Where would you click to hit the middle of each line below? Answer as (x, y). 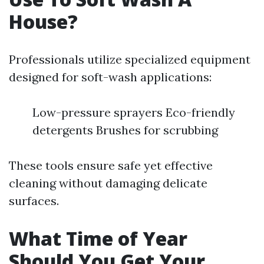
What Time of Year (98, 238)
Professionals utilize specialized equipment (130, 59)
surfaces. (34, 201)
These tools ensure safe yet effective (111, 165)
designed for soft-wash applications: (110, 77)
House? (43, 22)
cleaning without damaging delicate (108, 183)
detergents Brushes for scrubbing (125, 130)
